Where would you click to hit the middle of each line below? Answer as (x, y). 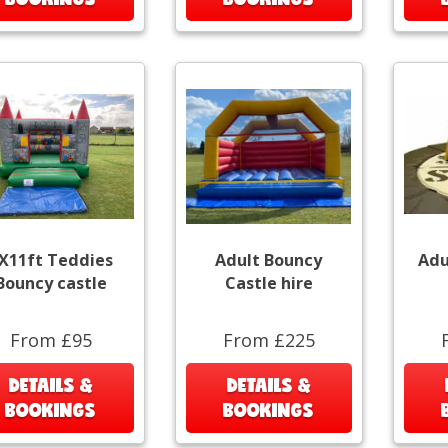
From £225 (268, 340)
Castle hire (268, 283)
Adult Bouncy (269, 260)
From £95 (50, 340)
